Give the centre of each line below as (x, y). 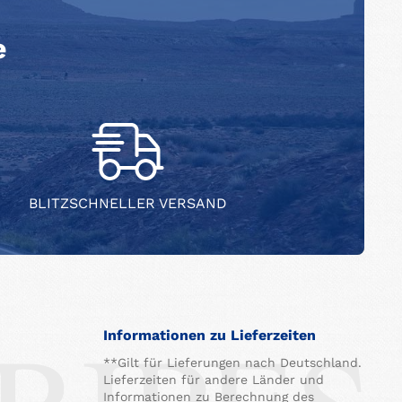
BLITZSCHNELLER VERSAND (128, 203)
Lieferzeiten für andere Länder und (214, 379)
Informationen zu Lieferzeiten (210, 335)
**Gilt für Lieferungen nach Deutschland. (232, 362)
